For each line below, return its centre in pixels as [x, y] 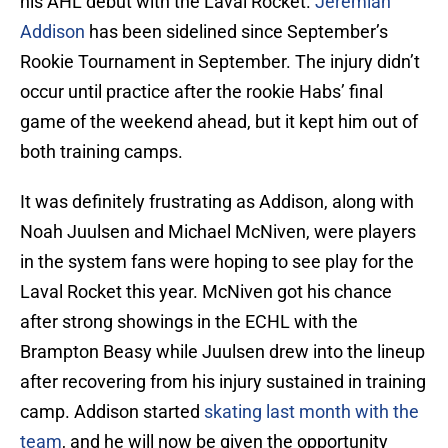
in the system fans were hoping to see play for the [217, 262]
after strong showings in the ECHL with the [189, 322]
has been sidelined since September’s [236, 32]
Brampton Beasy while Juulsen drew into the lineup [222, 352]
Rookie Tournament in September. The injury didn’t [220, 62]
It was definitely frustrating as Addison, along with [217, 202]
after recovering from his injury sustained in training [223, 382]
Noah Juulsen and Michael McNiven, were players [218, 232]
